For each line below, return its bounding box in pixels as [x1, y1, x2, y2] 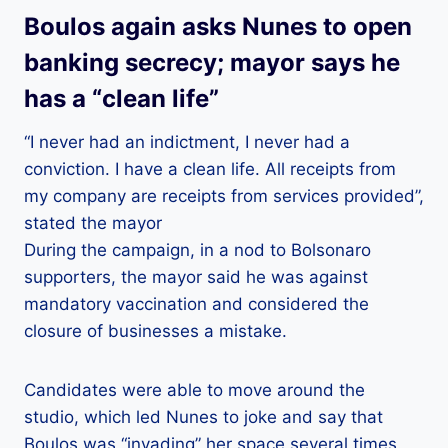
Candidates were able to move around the [24, 379, 365, 400]
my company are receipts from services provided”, [24, 185, 424, 206]
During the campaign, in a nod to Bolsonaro [24, 239, 371, 260]
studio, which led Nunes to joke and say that [24, 406, 383, 427]
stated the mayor [24, 212, 162, 233]
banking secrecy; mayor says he [24, 47, 400, 77]
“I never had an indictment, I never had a [24, 131, 350, 152]
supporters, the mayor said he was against [24, 266, 368, 287]
